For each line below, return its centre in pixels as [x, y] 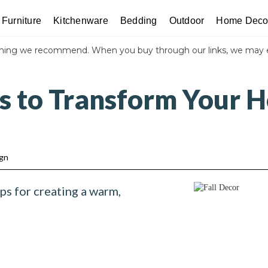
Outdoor [187, 21]
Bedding [138, 21]
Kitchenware [81, 21]
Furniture [22, 21]
